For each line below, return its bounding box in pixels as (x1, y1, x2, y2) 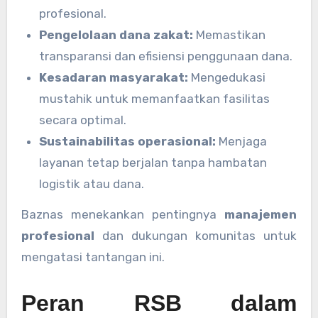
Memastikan (193, 28, 266, 43)
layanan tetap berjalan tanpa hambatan (39, 155, 268, 170)
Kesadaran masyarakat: (39, 70, 189, 85)
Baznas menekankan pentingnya (21, 207, 225, 222)
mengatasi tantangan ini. (21, 250, 165, 265)
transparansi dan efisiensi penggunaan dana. (39, 49, 293, 64)
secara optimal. (39, 113, 127, 128)
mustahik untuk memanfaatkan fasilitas (39, 92, 270, 106)
